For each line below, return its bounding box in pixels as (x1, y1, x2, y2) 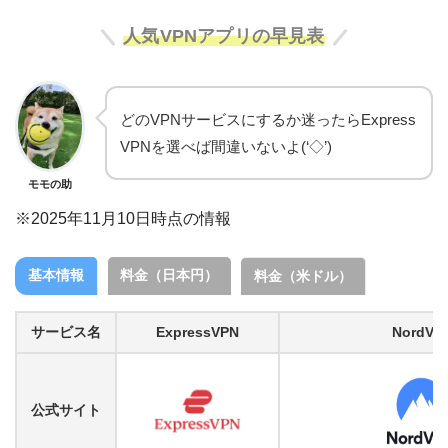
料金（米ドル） (253, 268, 352, 284)
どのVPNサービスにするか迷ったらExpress (120, 110, 416, 128)
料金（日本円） (120, 267, 219, 283)
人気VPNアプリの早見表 (123, 26, 325, 47)
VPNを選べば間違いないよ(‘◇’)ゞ (120, 137, 347, 155)
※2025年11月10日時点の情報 (15, 209, 231, 227)
